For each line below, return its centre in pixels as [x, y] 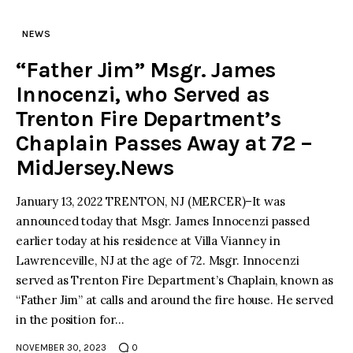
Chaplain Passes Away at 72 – [164, 143]
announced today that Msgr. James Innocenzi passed [163, 221]
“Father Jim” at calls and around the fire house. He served [175, 299]
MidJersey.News [95, 167]
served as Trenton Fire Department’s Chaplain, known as [175, 280]
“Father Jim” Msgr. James [146, 69]
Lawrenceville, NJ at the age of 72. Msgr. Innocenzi [158, 260]
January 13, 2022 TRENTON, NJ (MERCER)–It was [150, 201]
